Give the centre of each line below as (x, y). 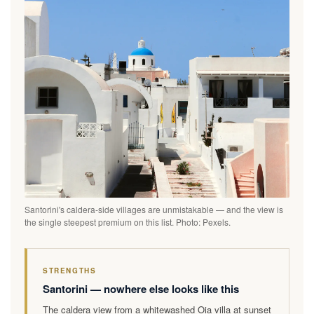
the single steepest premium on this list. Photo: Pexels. (128, 221)
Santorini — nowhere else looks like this (141, 288)
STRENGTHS (70, 270)
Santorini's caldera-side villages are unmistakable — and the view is (154, 209)
